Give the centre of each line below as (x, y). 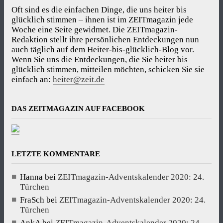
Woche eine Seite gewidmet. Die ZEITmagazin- (95, 29)
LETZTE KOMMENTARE (56, 154)
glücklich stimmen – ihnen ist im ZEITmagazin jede (102, 19)
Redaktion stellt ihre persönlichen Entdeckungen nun (105, 39)
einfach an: (32, 79)
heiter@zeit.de (79, 79)
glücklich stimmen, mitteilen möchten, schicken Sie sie (108, 69)
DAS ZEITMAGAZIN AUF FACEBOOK (78, 109)
